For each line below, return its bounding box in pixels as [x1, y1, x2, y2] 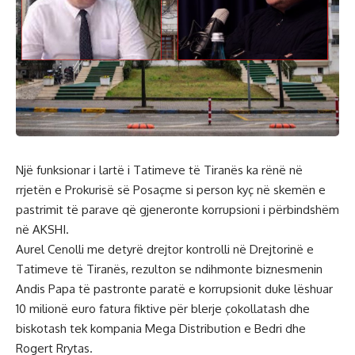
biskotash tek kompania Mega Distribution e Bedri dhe [16, 321, 306, 336]
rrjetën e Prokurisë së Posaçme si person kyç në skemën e [16, 182, 326, 197]
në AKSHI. [16, 222, 69, 237]
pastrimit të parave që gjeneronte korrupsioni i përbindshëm [16, 202, 339, 217]
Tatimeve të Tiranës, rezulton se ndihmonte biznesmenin [16, 261, 323, 277]
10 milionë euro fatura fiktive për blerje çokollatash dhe [16, 301, 310, 316]
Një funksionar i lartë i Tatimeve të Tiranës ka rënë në [16, 162, 303, 177]
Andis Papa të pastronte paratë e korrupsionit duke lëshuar [16, 281, 333, 296]
